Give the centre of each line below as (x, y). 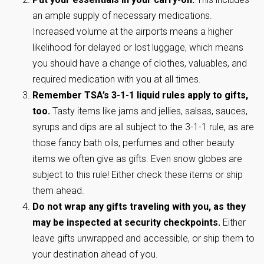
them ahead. (58, 191)
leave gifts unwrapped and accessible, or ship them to (143, 238)
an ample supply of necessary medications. (122, 16)
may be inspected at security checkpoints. (128, 222)
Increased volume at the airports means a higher (133, 32)
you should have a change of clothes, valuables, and (140, 63)
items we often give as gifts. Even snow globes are (137, 159)
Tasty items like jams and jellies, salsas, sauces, (149, 111)
